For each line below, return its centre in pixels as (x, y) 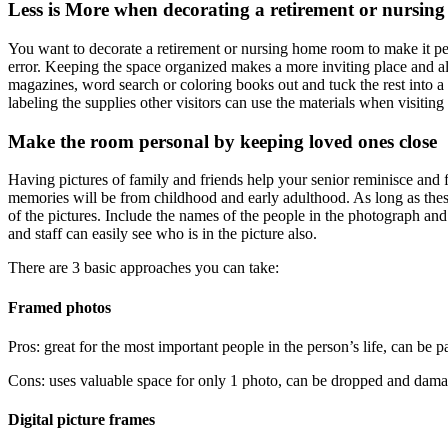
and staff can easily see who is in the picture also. (162, 234)
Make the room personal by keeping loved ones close (222, 141)
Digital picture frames (81, 420)
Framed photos (59, 307)
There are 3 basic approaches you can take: (143, 268)
